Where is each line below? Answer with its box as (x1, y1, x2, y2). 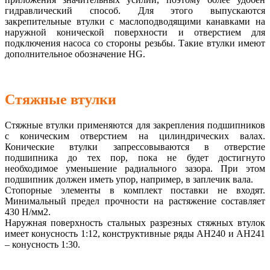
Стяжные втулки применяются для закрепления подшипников (5, 120, 265, 131)
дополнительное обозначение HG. (5, 48, 145, 59)
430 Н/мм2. (5, 207, 51, 218)
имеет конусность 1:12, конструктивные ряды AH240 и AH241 (5, 228, 265, 239)
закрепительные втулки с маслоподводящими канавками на (5, 16, 265, 27)
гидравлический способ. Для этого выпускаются (5, 5, 265, 16)
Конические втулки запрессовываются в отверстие (5, 142, 265, 152)
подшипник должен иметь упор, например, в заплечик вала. (5, 174, 253, 185)
